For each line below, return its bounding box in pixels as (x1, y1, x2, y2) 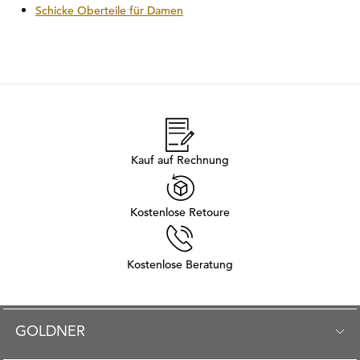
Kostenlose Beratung (127, 257, 233, 272)
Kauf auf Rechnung (131, 153, 229, 167)
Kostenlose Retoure (130, 205, 230, 219)
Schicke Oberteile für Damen (35, 3, 183, 18)
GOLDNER (15, 321, 85, 340)
